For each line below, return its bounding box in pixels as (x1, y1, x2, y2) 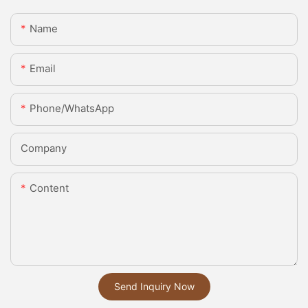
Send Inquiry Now (113, 280, 195, 293)
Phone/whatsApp (30, 102, 114, 115)
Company (21, 142, 67, 155)
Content (30, 181, 69, 195)
